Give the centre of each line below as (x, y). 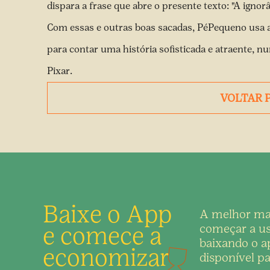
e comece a (102, 236)
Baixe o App (107, 214)
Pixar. (60, 71)
